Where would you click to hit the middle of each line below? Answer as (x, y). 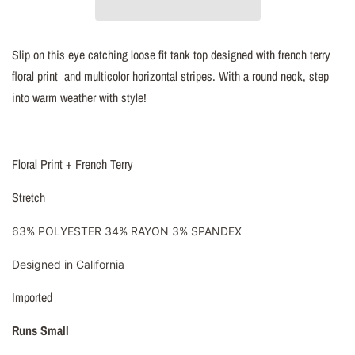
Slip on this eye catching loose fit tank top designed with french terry (171, 54)
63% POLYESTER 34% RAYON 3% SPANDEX (127, 231)
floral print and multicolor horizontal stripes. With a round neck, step (170, 76)
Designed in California (68, 264)
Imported (32, 297)
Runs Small (40, 330)
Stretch (29, 197)
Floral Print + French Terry (73, 164)
